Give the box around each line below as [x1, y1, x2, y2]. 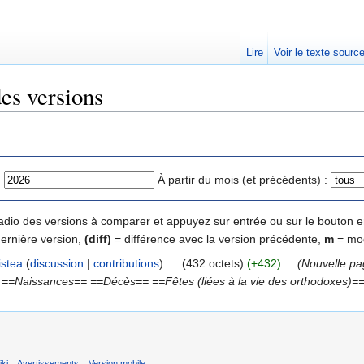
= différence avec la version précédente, [111, 232, 324, 245]
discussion [29, 256, 84, 270]
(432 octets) [181, 256, 244, 270]
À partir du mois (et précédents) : [158, 172, 327, 186]
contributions [93, 256, 159, 270]
